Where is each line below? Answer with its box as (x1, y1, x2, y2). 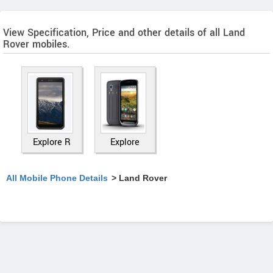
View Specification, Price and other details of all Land (3, 26, 245, 40)
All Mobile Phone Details (6, 173, 108, 183)
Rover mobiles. (3, 37, 70, 51)
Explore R (33, 136, 71, 149)
